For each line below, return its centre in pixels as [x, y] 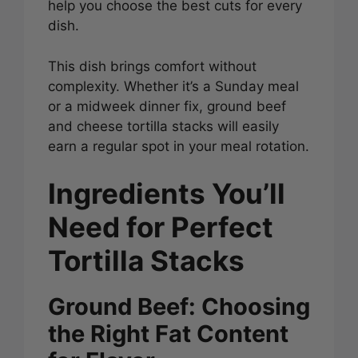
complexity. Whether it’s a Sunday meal [173, 86]
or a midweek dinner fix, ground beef [167, 106]
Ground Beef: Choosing [179, 307]
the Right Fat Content [168, 334]
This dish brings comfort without [152, 66]
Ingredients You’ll [167, 194]
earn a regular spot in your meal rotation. [179, 146]
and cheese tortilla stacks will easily [163, 126]
